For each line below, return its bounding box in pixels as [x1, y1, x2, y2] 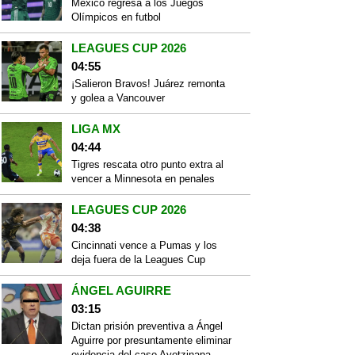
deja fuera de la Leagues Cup [71, 254, 205, 265]
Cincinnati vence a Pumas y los [71, 239, 217, 251]
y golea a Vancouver [71, 92, 165, 104]
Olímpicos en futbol [71, 11, 161, 23]
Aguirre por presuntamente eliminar [71, 334, 231, 346]
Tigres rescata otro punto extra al [71, 158, 223, 170]
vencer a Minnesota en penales [71, 173, 215, 185]
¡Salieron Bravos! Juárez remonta [71, 78, 225, 90]
